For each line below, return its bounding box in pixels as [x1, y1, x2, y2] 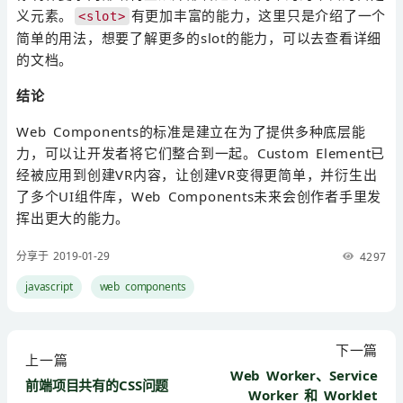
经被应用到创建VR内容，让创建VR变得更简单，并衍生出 [16, 165, 378, 184]
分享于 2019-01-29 [16, 247, 110, 264]
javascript [25, 278, 73, 294]
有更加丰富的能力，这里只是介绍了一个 [130, 5, 386, 24]
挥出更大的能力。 [16, 208, 130, 227]
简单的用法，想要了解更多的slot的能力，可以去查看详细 [16, 28, 381, 47]
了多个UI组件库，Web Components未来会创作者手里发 [16, 186, 381, 205]
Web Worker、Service [229, 365, 378, 384]
